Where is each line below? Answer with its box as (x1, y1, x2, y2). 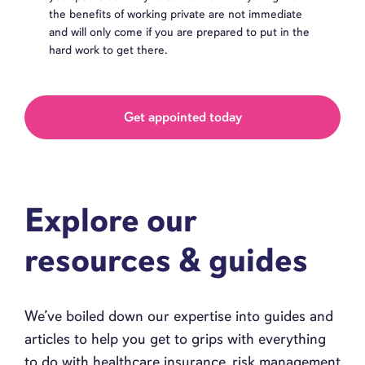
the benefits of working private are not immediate (49, 6, 302, 21)
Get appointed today (123, 108, 242, 125)
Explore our (24, 199, 196, 241)
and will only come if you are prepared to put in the (49, 24, 310, 39)
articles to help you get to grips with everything (24, 328, 326, 348)
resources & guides (24, 239, 308, 281)
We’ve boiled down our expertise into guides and (24, 306, 333, 325)
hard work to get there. (49, 42, 168, 57)
